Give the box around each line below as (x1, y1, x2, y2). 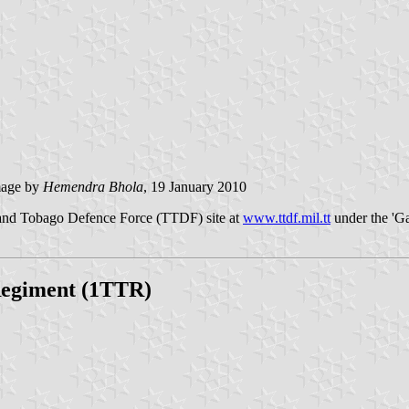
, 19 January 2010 (143, 179, 246, 195)
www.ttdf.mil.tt (243, 210, 330, 226)
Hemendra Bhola (43, 179, 143, 195)
